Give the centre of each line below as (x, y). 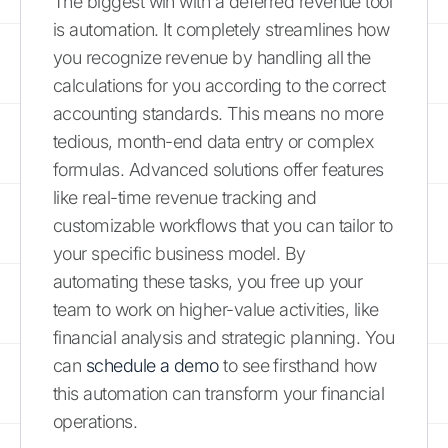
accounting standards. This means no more (218, 113)
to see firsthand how (297, 365)
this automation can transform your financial (219, 393)
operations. (95, 421)
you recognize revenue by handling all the (212, 57)
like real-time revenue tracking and (185, 197)
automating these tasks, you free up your (208, 281)
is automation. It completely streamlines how (221, 29)
